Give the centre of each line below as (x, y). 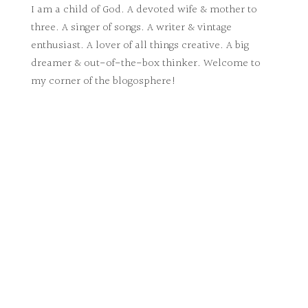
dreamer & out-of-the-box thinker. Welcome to (145, 63)
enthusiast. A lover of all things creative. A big (140, 45)
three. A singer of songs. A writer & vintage (131, 27)
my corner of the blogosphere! (103, 81)
